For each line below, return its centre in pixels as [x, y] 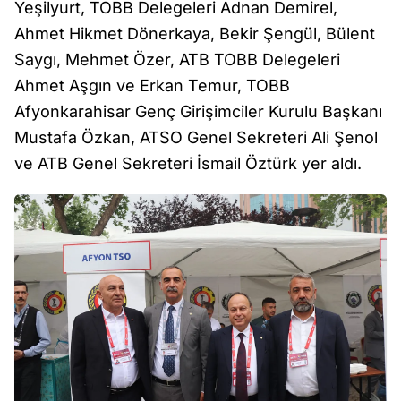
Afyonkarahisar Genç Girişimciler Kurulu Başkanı [198, 111]
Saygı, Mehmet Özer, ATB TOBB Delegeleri [177, 59]
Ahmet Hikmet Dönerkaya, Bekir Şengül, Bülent [195, 33]
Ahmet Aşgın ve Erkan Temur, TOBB [152, 85]
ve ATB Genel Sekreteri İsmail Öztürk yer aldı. [188, 163]
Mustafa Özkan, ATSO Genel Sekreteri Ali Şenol [196, 137]
